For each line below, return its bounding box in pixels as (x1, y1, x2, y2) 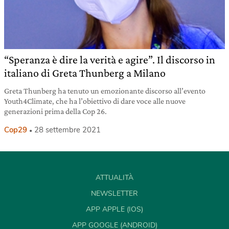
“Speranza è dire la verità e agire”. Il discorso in (4, 53, 215, 66)
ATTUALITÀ (96, 173, 133, 183)
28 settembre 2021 (34, 125, 101, 135)
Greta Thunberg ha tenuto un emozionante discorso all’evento (4, 86, 205, 96)
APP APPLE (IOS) (86, 204, 143, 215)
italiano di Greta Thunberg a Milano (4, 66, 166, 80)
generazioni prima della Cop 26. (4, 107, 107, 116)
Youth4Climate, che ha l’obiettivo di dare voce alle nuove (4, 97, 186, 106)
